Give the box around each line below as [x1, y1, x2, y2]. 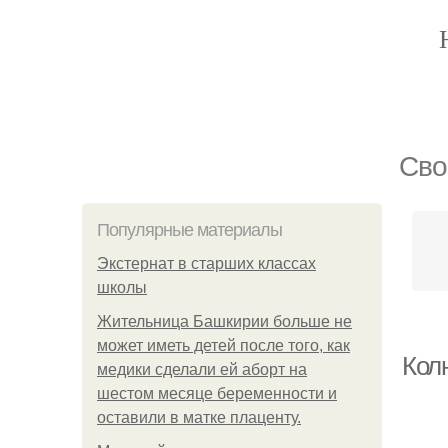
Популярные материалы [97, 220, 282, 240]
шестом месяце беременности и [97, 385, 337, 402]
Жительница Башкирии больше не [97, 313, 352, 330]
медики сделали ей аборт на [97, 361, 307, 378]
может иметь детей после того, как [97, 337, 350, 354]
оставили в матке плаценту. [97, 409, 301, 426]
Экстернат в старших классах [97, 255, 316, 272]
